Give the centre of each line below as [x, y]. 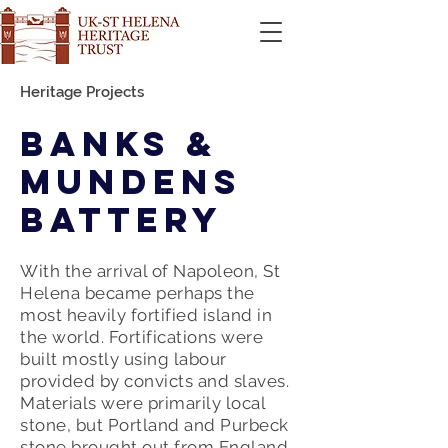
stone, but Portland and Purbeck [154, 425]
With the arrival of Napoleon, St [150, 271]
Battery [121, 219]
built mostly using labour [123, 359]
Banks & [119, 143]
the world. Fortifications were [142, 337]
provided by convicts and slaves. [155, 381]
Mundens [131, 181]
